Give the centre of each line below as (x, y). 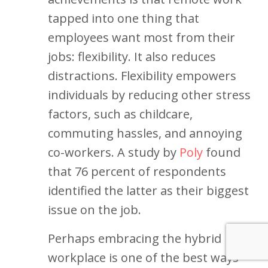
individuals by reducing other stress (149, 95)
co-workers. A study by (114, 152)
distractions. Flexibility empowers (142, 76)
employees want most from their (141, 37)
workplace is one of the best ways (143, 258)
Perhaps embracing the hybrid (135, 238)
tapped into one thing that (124, 18)
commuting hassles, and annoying (145, 133)
